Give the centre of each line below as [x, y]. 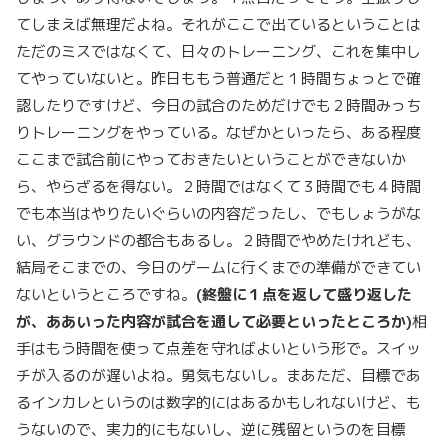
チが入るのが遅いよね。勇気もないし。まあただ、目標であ [218, 375]
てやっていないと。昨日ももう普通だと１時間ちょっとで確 [218, 78]
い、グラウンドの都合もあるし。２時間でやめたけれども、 [218, 240]
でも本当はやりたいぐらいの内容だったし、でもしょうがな [218, 213]
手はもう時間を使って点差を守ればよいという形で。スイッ [218, 348]
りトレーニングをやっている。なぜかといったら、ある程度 [218, 132]
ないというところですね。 [106, 294]
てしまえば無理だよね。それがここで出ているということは [218, 24]
